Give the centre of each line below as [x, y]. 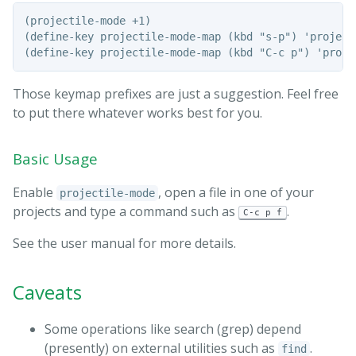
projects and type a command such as [126, 212]
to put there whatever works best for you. [137, 113]
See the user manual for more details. [124, 244]
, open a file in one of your [236, 193]
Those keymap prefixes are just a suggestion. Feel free [176, 94]
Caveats [47, 292]
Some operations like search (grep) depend [173, 329]
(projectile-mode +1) [87, 21]
